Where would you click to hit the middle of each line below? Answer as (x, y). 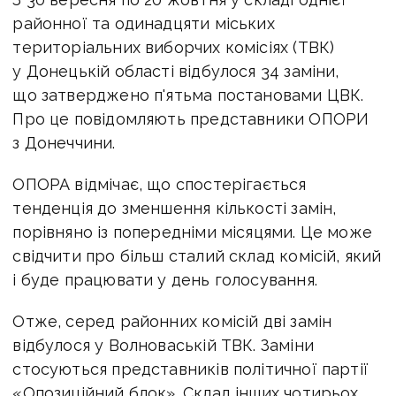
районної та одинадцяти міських (144, 23)
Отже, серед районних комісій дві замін (172, 321)
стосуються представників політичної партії (190, 369)
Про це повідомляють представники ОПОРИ (191, 118)
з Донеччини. (64, 142)
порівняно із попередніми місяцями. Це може (192, 232)
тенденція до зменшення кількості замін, (175, 208)
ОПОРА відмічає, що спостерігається (160, 184)
